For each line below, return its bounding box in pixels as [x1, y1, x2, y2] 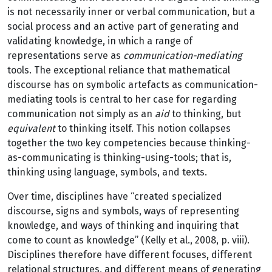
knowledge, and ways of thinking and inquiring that [7, 220, 239, 231]
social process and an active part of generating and [7, 21, 239, 32]
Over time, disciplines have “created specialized [7, 191, 222, 202]
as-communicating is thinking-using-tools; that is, [7, 152, 231, 163]
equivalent [7, 123, 55, 134]
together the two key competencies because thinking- [7, 137, 251, 149]
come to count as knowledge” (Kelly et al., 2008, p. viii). [7, 234, 250, 246]
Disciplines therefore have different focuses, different [7, 249, 252, 260]
